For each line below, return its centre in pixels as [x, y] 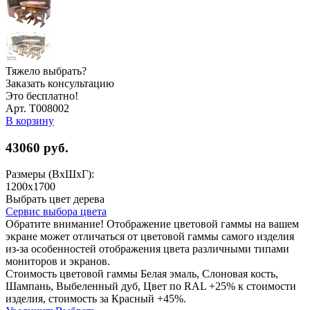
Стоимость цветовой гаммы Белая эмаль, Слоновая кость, [142, 274]
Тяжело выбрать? [46, 71]
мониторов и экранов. [58, 262]
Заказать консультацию [60, 83]
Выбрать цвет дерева [55, 199]
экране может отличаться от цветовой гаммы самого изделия [150, 237]
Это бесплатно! [42, 95]
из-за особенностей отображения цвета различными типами [147, 249]
